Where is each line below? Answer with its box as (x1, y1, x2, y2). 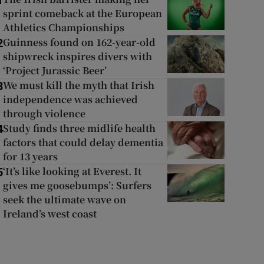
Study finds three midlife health (2, 121, 156, 135)
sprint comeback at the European (2, 6, 162, 20)
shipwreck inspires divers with (2, 49, 152, 63)
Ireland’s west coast (2, 207, 97, 220)
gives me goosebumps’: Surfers (2, 179, 151, 192)
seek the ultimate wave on (2, 193, 126, 206)
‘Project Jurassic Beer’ (2, 64, 107, 77)
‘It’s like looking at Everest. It (2, 164, 141, 178)
